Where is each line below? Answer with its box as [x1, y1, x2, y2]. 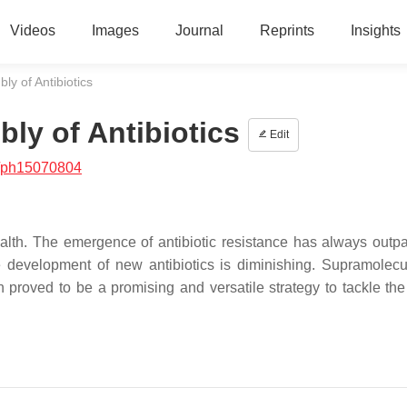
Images [91, 23, 139, 38]
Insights [350, 23, 401, 38]
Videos [9, 23, 55, 38]
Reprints [259, 23, 314, 38]
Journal [174, 23, 223, 38]
